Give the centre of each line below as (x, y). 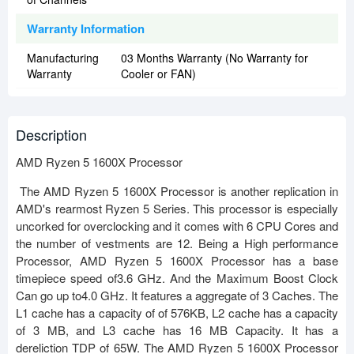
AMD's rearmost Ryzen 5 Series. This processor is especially (177, 209)
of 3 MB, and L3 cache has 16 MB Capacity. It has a (177, 330)
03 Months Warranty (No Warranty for (215, 58)
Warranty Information (86, 29)
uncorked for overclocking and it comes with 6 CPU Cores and (177, 226)
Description (51, 135)
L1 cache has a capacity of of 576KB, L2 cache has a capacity (177, 313)
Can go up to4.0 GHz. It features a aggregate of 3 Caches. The (177, 296)
